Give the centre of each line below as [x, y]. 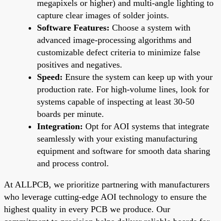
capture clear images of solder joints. [103, 15]
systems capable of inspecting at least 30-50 [116, 101]
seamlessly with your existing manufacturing [117, 138]
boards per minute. [71, 114]
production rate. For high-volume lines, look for [123, 89]
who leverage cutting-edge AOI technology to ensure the [105, 197]
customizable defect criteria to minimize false [119, 52]
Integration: [60, 126]
